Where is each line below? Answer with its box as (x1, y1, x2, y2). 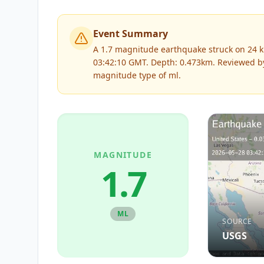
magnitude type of (93, 70, 169, 81)
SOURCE (222, 216, 252, 226)
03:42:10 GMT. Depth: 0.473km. (93, 57, 215, 68)
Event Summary (93, 27, 168, 40)
